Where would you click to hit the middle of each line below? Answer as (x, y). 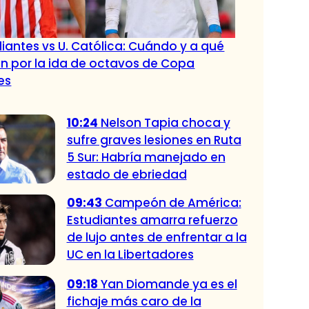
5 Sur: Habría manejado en (146, 157)
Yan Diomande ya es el (169, 284)
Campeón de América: (173, 203)
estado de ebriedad (127, 174)
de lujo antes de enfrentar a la (157, 238)
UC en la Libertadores (130, 255)
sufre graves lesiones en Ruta (154, 140)
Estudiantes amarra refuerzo (152, 220)
